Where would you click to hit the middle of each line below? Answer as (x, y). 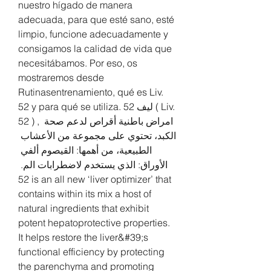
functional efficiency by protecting (91, 251)
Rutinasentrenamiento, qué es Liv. (91, 92)
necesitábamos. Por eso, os (78, 63)
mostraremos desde (61, 77)
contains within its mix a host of (85, 193)
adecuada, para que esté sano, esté (96, 19)
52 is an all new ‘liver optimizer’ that (24, 179)
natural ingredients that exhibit (83, 208)
